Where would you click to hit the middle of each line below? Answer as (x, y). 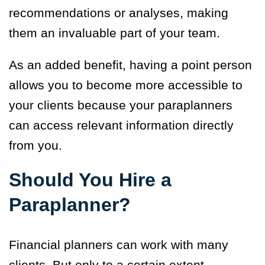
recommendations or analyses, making (119, 13)
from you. (37, 146)
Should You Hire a (90, 180)
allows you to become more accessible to (126, 85)
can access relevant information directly (121, 125)
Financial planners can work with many (119, 245)
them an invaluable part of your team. (114, 33)
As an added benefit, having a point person (130, 65)
